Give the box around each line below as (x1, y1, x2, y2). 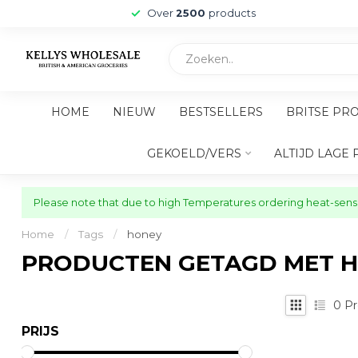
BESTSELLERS (178, 105, 263, 119)
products (209, 7, 256, 19)
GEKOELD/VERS (147, 146, 241, 161)
